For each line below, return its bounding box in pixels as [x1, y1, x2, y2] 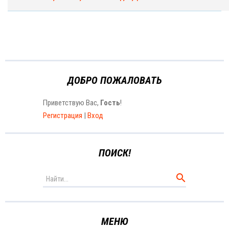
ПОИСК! [98, 146, 131, 159]
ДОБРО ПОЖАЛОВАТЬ [67, 74, 162, 86]
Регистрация [43, 110, 82, 120]
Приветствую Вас [43, 98, 97, 107]
